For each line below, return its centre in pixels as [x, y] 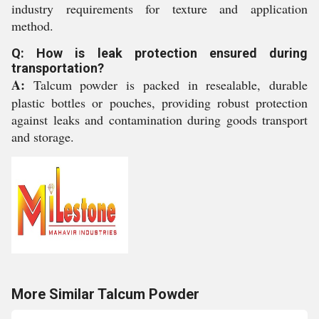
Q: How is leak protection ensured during [159, 53]
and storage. [43, 137]
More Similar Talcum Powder [105, 294]
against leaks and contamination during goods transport [159, 120]
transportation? [58, 68]
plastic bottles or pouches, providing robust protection [159, 103]
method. [32, 26]
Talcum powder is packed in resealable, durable [166, 85]
